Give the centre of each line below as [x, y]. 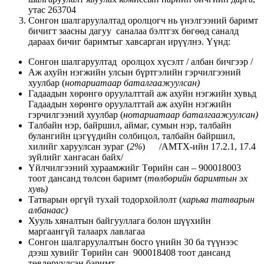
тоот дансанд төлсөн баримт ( [88, 179]
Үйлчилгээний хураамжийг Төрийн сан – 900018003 [135, 168]
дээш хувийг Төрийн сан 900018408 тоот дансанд [129, 253]
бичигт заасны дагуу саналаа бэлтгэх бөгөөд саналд [133, 31]
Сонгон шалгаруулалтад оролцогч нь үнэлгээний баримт [143, 21]
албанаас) [48, 210]
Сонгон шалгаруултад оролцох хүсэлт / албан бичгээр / [141, 62]
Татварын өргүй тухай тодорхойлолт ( [105, 200]
